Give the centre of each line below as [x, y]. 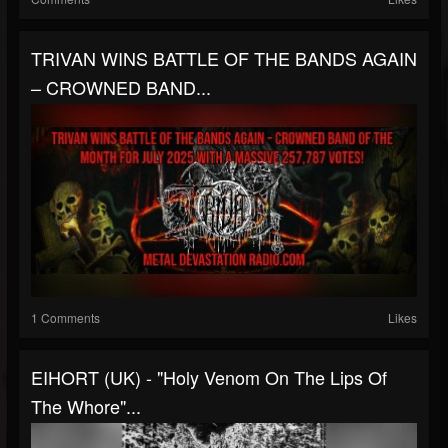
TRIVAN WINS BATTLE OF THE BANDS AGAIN [224, 57]
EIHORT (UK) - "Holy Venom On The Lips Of [209, 376]
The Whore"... [86, 405]
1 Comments [65, 317]
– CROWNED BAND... [121, 86]
